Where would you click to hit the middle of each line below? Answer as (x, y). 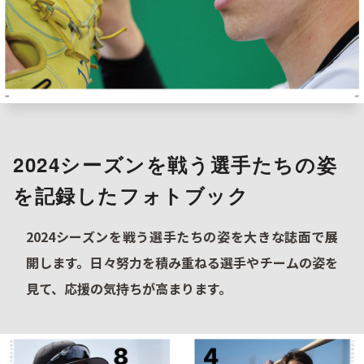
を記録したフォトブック (131, 195)
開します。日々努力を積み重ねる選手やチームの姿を (182, 262)
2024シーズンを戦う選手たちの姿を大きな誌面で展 (182, 236)
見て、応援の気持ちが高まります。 (129, 288)
